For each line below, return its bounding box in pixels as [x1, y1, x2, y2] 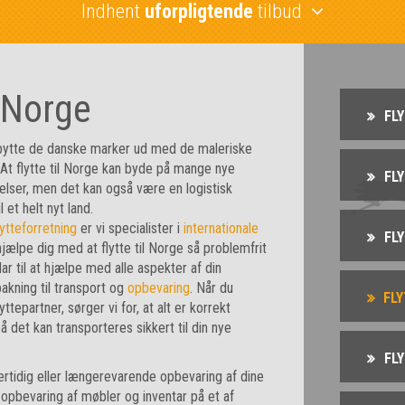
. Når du [190, 279, 233, 297]
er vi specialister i [77, 220, 184, 237]
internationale [184, 220, 259, 237]
